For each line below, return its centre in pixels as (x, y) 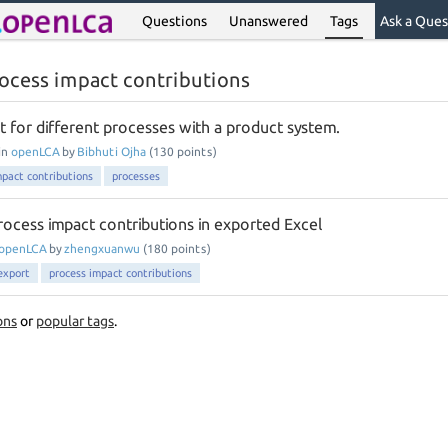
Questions (175, 21)
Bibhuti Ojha (111, 151)
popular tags (75, 321)
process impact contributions (120, 273)
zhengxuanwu (102, 248)
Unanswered (269, 21)
